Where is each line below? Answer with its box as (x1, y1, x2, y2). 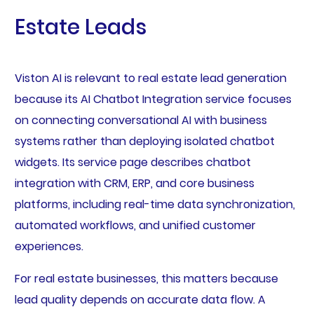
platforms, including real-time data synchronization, (14, 196, 295, 212)
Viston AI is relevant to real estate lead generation (14, 69, 287, 86)
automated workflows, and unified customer (14, 217, 256, 233)
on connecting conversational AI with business (14, 111, 267, 128)
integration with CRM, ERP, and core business (14, 175, 254, 191)
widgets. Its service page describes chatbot (14, 153, 251, 170)
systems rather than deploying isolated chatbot (14, 132, 275, 149)
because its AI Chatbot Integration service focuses (14, 90, 292, 107)
